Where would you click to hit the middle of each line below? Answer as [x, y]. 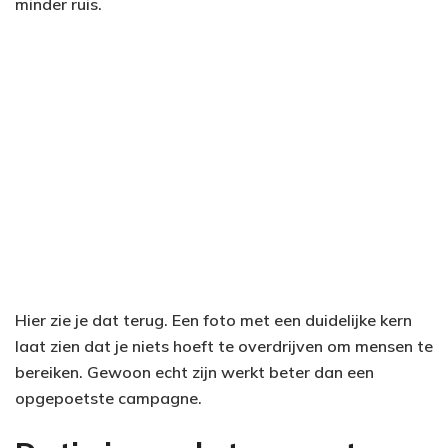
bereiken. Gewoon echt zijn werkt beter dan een [194, 372]
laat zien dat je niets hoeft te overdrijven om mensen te [224, 346]
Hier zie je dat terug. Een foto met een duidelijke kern [213, 320]
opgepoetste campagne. [108, 398]
